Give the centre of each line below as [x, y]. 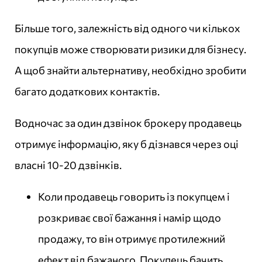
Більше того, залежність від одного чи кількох [127, 28]
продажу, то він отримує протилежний [132, 239]
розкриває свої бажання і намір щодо [130, 218]
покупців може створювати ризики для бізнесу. [130, 49]
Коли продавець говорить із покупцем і [134, 197]
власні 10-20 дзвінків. [68, 165]
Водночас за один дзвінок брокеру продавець [128, 123]
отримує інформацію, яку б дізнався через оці [127, 144]
